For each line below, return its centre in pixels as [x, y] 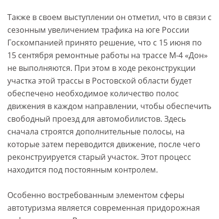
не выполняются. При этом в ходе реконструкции [101, 68]
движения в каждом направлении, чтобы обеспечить [109, 106]
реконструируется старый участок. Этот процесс [99, 157]
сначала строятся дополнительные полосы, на [96, 132]
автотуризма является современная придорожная [104, 208]
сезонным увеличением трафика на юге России [98, 30]
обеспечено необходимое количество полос [93, 94]
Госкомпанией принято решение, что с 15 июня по [105, 43]
